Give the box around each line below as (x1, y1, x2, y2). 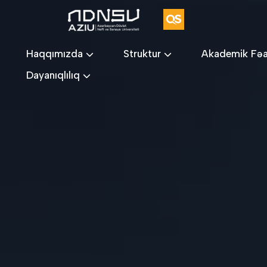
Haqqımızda (26, 48, 86, 60)
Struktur (123, 48, 164, 60)
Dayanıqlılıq (26, 69, 83, 81)
